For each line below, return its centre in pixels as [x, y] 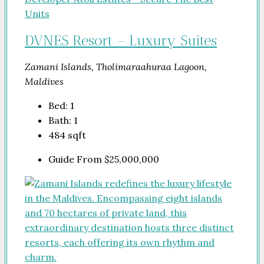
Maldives [44, 82]
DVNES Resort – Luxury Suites [121, 41]
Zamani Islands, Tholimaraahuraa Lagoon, [116, 67]
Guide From [76, 159]
